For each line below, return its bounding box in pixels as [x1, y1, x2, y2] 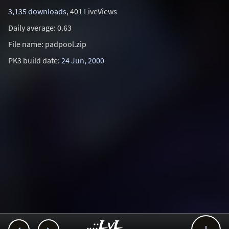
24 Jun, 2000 [61, 55, 104, 65]
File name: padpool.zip [8, 39, 86, 49]
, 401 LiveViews [66, 6, 117, 16]
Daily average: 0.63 [8, 22, 72, 33]
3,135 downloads [8, 6, 66, 16]
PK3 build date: [8, 55, 61, 65]
